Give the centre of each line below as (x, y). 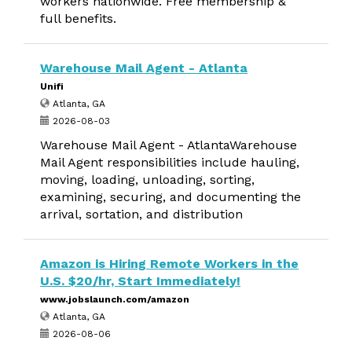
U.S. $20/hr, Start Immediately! (140, 281)
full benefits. (78, 18)
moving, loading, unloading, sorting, (147, 180)
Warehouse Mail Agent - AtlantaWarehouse (169, 145)
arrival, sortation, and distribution (141, 214)
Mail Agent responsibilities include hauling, (170, 162)
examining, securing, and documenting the (170, 197)
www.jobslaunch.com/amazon (115, 299)
